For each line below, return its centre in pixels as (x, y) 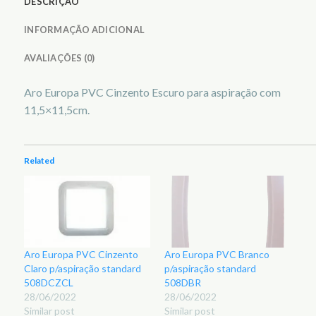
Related (39, 160)
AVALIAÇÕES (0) (60, 57)
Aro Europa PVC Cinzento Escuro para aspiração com (152, 92)
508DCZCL (49, 282)
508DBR (183, 282)
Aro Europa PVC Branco (217, 254)
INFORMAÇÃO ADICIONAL (85, 29)
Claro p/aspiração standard (83, 268)
